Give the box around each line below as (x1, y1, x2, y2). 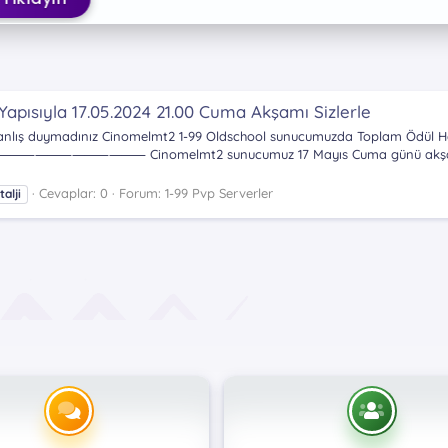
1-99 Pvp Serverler (165, 184, 273, 201)
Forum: (119, 184, 165, 201)
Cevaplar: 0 (39, 184, 108, 201)
